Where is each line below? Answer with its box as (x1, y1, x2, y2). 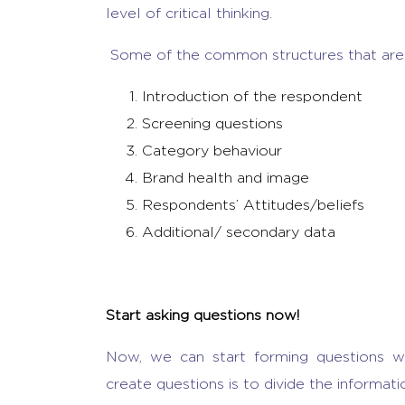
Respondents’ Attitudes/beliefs (142, 197, 364, 212)
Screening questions (142, 116, 283, 131)
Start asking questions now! (106, 307, 308, 323)
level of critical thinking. (106, 5, 277, 21)
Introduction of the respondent (142, 89, 363, 104)
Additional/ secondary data (142, 224, 335, 240)
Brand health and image (142, 170, 309, 185)
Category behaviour (142, 143, 282, 158)
